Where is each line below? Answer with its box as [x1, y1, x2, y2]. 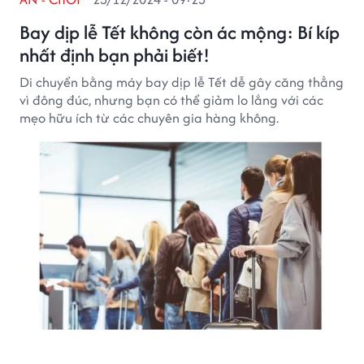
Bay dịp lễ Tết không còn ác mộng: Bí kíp [19, 19, 340, 45]
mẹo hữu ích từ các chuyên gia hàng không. [19, 108, 279, 128]
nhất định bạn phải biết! [19, 41, 210, 68]
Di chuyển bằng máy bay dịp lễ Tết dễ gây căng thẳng [19, 72, 344, 92]
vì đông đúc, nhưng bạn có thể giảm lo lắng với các [19, 90, 323, 110]
